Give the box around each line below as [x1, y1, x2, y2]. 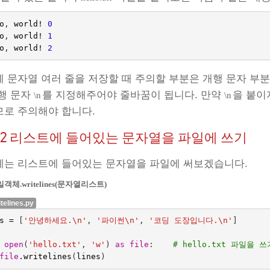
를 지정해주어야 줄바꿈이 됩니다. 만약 [42, 89, 225, 101]
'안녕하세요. [23, 216, 72, 225]
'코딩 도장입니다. [148, 216, 218, 225]
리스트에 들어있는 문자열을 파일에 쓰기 [10, 128, 248, 146]
